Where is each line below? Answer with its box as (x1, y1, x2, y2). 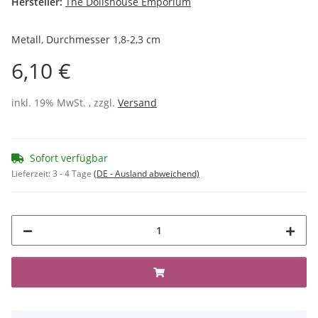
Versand (118, 95, 157, 109)
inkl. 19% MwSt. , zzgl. (11, 95, 118, 109)
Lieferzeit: (11, 167, 53, 180)
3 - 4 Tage (53, 167, 94, 180)
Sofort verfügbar (30, 150, 108, 165)
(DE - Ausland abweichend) (94, 167, 199, 180)
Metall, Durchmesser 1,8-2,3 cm (11, 32, 160, 46)
